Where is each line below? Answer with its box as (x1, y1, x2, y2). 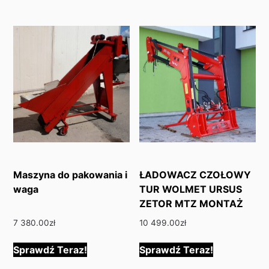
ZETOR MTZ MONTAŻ (139, 198, 244, 210)
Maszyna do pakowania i (13, 169, 128, 181)
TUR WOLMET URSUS (139, 183, 243, 196)
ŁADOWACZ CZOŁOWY (139, 169, 252, 181)
